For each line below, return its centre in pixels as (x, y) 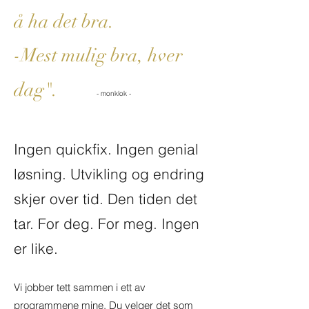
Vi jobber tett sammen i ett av (80, 287)
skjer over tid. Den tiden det (106, 199)
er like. (36, 248)
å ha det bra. (66, 22)
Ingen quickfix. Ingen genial (106, 149)
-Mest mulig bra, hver (98, 56)
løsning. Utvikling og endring (109, 174)
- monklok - (114, 93)
